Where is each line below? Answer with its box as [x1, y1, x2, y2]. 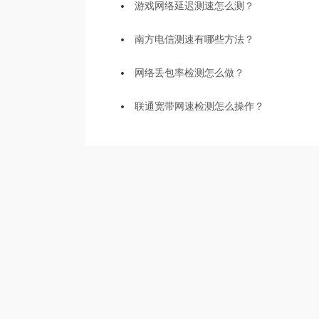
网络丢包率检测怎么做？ [135, 67, 244, 78]
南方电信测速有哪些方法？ [135, 33, 254, 45]
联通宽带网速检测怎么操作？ [135, 100, 264, 112]
